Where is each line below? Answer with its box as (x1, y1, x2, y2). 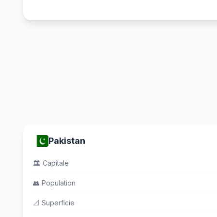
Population (40, 179, 76, 187)
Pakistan (48, 136, 85, 146)
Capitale (41, 159, 69, 167)
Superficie (40, 199, 75, 207)
